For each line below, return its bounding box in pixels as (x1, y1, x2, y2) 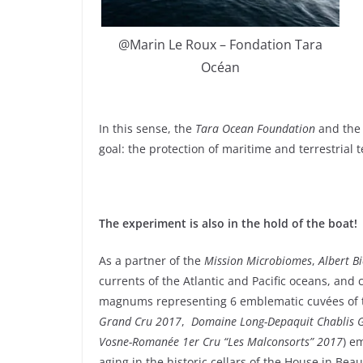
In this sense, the (99, 121, 195, 137)
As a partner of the (99, 253, 204, 269)
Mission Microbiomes (204, 253, 312, 269)
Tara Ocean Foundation (195, 121, 315, 137)
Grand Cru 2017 (99, 314, 181, 330)
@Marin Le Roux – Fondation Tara (118, 36, 322, 54)
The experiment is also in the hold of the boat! (99, 216, 357, 232)
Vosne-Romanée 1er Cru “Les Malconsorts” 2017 (99, 334, 343, 350)
